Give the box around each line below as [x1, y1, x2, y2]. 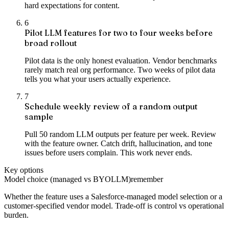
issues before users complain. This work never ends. [25, 148, 192, 157]
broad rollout [25, 38, 77, 49]
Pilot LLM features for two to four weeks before [25, 28, 213, 38]
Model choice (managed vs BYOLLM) [4, 175, 131, 184]
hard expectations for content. [25, 1, 120, 10]
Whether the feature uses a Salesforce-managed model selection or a [4, 192, 222, 201]
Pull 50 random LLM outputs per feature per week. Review [25, 130, 216, 139]
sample [25, 111, 53, 122]
